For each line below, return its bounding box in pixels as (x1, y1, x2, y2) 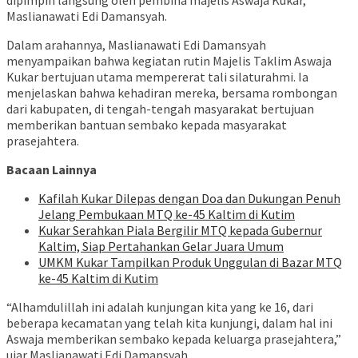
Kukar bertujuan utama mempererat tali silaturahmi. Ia (6, 69, 308, 86)
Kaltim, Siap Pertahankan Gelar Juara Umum (38, 238, 284, 255)
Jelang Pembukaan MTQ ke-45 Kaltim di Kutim (38, 206, 295, 223)
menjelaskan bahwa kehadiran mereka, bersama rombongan (6, 85, 337, 101)
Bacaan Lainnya (6, 161, 97, 178)
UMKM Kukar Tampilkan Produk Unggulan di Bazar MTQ (38, 254, 342, 271)
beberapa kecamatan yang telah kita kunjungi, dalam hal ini (6, 315, 332, 332)
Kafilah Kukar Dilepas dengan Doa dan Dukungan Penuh (38, 190, 340, 207)
